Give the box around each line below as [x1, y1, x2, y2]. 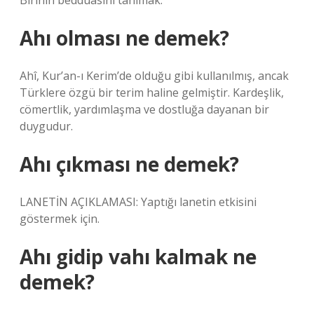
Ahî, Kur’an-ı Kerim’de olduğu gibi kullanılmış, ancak [20, 68, 289, 83]
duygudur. [20, 118, 73, 134]
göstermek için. [20, 211, 100, 226]
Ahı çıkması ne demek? [20, 151, 239, 177]
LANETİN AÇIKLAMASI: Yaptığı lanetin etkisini [20, 194, 257, 210]
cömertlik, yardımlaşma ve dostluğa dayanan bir [20, 102, 269, 117]
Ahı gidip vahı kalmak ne [20, 243, 257, 270]
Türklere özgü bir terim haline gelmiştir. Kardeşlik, [20, 85, 284, 100]
